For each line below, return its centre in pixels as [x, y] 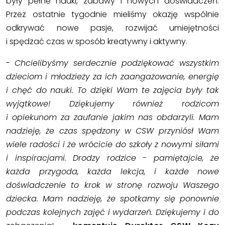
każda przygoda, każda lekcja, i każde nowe [113, 171]
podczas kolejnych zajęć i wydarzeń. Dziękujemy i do [113, 212]
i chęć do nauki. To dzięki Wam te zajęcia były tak [113, 90]
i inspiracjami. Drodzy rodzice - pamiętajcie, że [113, 158]
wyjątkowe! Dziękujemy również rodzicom [113, 103]
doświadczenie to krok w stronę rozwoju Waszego [113, 185]
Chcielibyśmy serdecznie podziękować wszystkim [117, 63]
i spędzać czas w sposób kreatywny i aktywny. [97, 41]
